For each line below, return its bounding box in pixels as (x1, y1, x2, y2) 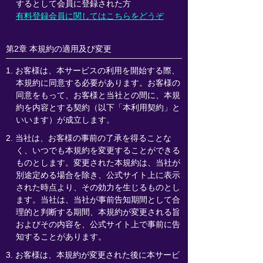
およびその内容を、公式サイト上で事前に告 (15, 220, 180, 229)
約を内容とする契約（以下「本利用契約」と (15, 103, 180, 112)
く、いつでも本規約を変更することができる (15, 146, 180, 155)
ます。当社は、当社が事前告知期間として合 (15, 195, 180, 204)
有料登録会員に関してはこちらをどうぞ (15, 11, 164, 21)
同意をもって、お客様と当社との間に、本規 (15, 90, 180, 100)
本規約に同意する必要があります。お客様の (15, 78, 180, 87)
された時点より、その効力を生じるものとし (15, 183, 180, 192)
